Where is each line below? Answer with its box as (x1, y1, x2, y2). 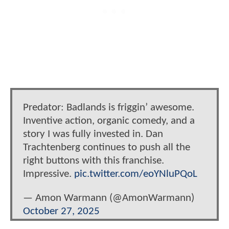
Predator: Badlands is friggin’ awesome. (23, 102, 194, 113)
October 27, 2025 (23, 206, 100, 217)
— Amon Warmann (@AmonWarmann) (23, 193, 194, 204)
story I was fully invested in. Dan (23, 129, 163, 140)
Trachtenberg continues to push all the (23, 142, 190, 153)
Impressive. (23, 169, 74, 180)
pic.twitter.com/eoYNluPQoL (74, 169, 197, 180)
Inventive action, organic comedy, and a (23, 116, 195, 127)
